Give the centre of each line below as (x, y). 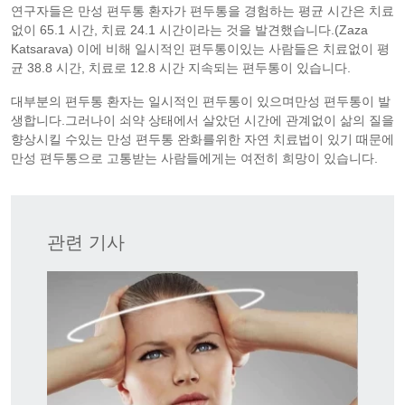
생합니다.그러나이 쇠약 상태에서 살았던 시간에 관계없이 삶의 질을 (202, 120)
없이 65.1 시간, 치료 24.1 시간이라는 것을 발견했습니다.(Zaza (189, 29)
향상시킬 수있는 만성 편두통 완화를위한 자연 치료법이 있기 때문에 (202, 139)
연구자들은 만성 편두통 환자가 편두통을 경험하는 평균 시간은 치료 (202, 10)
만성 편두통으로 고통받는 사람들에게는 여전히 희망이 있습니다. (194, 158)
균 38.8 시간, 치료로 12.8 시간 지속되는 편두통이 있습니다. (181, 67)
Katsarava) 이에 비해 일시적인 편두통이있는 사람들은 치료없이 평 (200, 48)
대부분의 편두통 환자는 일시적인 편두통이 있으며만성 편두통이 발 (201, 101)
